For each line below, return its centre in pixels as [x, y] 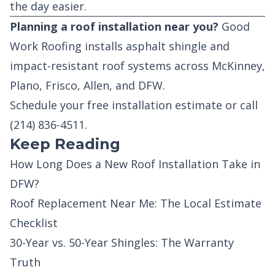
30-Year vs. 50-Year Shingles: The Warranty [122, 242]
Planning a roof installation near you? [114, 26]
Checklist [34, 223]
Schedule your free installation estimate [116, 105]
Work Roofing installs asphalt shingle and [120, 46]
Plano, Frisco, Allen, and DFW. [87, 85]
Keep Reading [65, 144]
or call [240, 105]
